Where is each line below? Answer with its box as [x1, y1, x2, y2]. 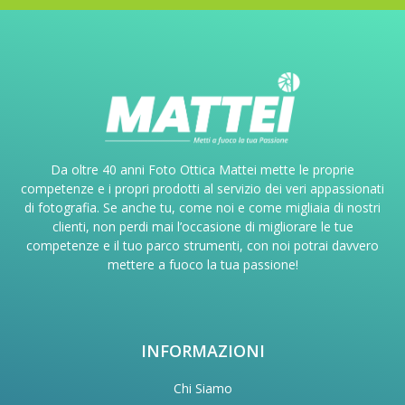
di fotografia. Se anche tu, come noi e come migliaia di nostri [24, 199, 381, 216]
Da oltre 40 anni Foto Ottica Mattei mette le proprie [51, 161, 354, 178]
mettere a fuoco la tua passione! [107, 256, 298, 273]
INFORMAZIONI [140, 340, 265, 362]
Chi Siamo [173, 380, 232, 397]
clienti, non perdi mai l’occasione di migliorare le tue [52, 218, 353, 235]
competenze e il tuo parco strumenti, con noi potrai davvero [26, 237, 379, 254]
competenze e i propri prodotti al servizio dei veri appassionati [21, 180, 384, 197]
